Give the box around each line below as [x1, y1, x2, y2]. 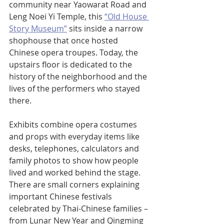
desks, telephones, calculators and [9, 143, 141, 154]
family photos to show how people [9, 155, 140, 166]
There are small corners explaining [9, 179, 141, 190]
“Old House [104, 11, 149, 22]
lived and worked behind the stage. [9, 167, 142, 178]
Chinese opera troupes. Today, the [9, 47, 140, 58]
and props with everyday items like [9, 131, 141, 142]
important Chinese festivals [9, 191, 114, 202]
